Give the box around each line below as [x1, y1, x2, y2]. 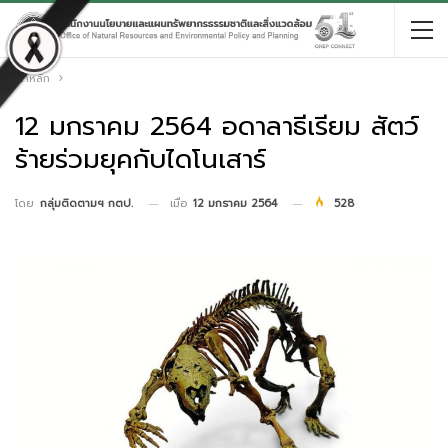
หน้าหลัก [10, 70, 50, 87]
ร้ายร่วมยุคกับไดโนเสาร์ [15, 140, 266, 179]
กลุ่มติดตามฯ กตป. [40, 195, 133, 213]
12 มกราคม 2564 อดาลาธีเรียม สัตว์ [15, 107, 419, 146]
